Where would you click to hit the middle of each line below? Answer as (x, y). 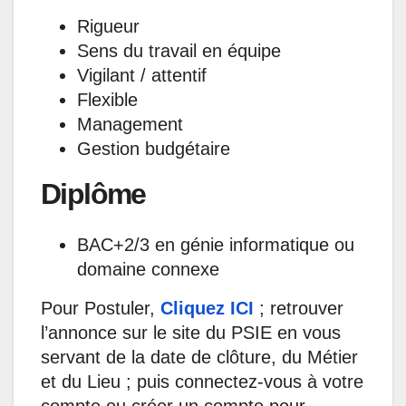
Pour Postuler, (101, 309)
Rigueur (108, 26)
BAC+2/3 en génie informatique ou (216, 245)
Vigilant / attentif (142, 75)
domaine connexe (148, 270)
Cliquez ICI (207, 309)
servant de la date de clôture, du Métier (199, 358)
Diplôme (93, 193)
